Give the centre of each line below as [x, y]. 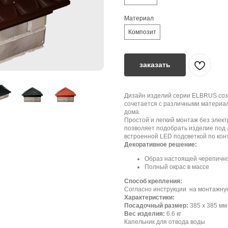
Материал [139, 18]
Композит [142, 32]
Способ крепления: [153, 181]
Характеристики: [149, 197]
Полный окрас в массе [177, 167]
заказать [155, 65]
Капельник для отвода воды [165, 222]
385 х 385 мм [208, 206]
